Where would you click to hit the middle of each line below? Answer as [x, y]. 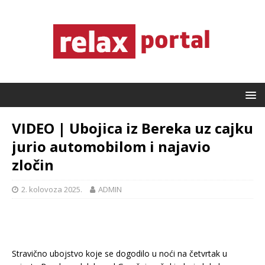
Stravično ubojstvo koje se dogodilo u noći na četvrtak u [119, 253]
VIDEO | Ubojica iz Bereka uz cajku [132, 128]
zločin [33, 165]
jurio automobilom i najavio [111, 146]
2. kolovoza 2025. [52, 189]
